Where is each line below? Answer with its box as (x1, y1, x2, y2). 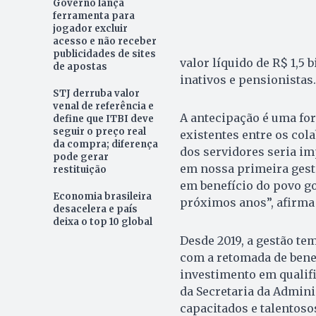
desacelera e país (52, 202, 138, 215)
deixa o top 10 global (52, 215, 152, 228)
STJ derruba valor (52, 87, 140, 99)
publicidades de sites (52, 47, 156, 60)
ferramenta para (52, 9, 135, 22)
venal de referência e (52, 99, 154, 112)
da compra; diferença (52, 138, 158, 150)
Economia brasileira (52, 190, 152, 202)
